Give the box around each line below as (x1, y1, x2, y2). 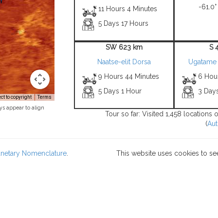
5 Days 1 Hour (98, 87, 142, 95)
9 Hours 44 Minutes (98, 73, 160, 80)
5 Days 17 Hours (98, 19, 149, 27)
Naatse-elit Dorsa (97, 58, 151, 66)
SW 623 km (105, 43, 143, 51)
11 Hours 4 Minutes (98, 5, 158, 13)
